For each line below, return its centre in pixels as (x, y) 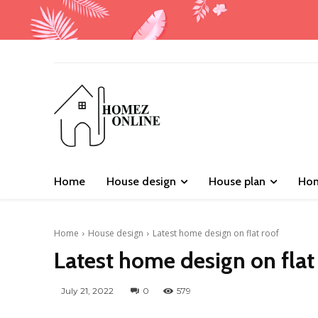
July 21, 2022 (87, 291)
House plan (237, 182)
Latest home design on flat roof (216, 234)
